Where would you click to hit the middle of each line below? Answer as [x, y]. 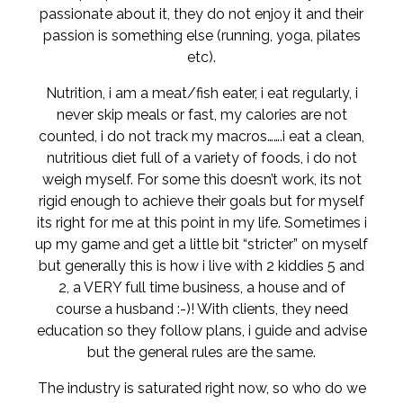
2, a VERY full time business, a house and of [201, 287]
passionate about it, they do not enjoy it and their [201, 14]
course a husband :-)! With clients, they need [201, 309]
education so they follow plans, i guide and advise [201, 331]
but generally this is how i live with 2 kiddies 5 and [201, 266]
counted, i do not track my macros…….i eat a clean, [201, 136]
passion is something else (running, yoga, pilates [201, 36]
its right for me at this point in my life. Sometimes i [201, 223]
